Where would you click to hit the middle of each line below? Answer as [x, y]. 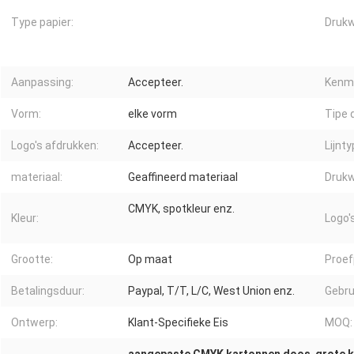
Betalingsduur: [48, 291]
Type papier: [42, 23]
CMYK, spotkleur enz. [181, 209]
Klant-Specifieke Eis [178, 323]
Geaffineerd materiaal [183, 177]
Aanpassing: [42, 83]
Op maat [150, 260]
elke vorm [153, 114]
